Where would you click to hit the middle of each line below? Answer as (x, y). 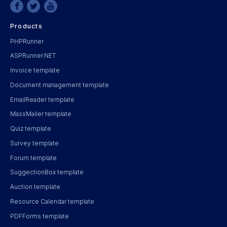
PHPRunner (27, 41)
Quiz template (31, 129)
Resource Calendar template (52, 201)
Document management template (60, 85)
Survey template (34, 143)
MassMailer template (41, 114)
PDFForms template (40, 216)
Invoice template (35, 71)
